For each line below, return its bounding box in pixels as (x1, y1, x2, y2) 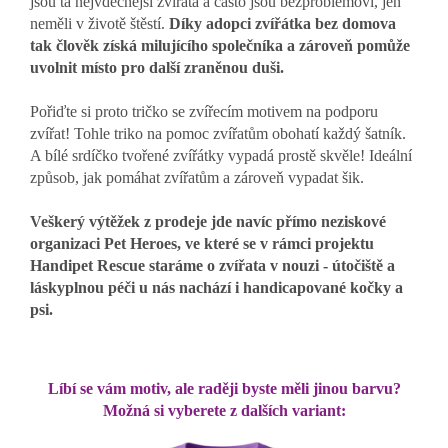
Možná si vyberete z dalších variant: (102, 402, 346, 420)
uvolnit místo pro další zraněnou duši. (30, 59, 284, 77)
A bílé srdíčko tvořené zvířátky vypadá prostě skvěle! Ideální (30, 147, 412, 165)
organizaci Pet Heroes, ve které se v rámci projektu (30, 235, 374, 253)
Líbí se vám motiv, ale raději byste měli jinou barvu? (47, 380, 401, 398)
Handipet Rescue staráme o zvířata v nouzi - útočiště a (30, 257, 395, 275)
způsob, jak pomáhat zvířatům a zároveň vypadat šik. (30, 169, 368, 187)
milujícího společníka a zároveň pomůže (141, 37, 410, 55)
